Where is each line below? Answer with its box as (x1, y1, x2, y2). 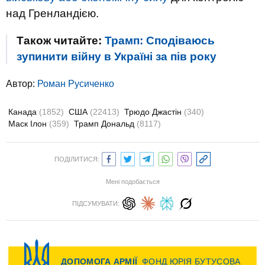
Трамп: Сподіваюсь (105, 34, 215, 47)
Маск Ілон (8, 118, 49, 128)
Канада (8, 106, 39, 117)
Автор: (6, 78, 37, 89)
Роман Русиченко (37, 78, 114, 89)
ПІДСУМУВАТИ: (72, 199, 119, 207)
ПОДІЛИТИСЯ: (54, 155, 99, 163)
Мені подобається (105, 177, 160, 185)
